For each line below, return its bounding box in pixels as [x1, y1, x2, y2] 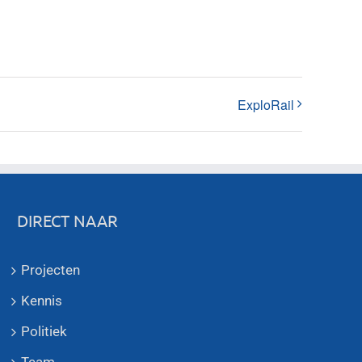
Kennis [20, 292, 62, 309]
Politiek [20, 322, 67, 339]
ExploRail [238, 95, 295, 114]
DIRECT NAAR [16, 209, 118, 230]
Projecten [20, 261, 80, 278]
